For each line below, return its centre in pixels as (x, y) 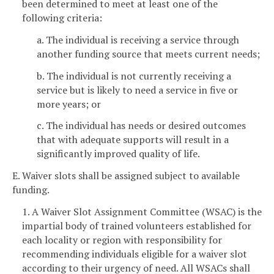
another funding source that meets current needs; (148, 54)
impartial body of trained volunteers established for (137, 225)
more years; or (69, 104)
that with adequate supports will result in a (133, 140)
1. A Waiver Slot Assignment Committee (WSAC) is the (142, 211)
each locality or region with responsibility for (122, 239)
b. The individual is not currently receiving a (134, 76)
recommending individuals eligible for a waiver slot (135, 254)
